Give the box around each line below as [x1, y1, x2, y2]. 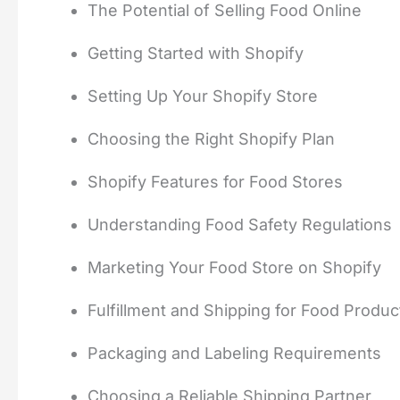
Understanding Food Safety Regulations [87, 215, 392, 235]
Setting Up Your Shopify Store [87, 87, 318, 106]
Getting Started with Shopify [87, 44, 304, 63]
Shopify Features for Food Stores [87, 172, 343, 192]
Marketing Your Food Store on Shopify [87, 258, 381, 278]
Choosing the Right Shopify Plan [87, 129, 335, 149]
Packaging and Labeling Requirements [87, 344, 381, 363]
